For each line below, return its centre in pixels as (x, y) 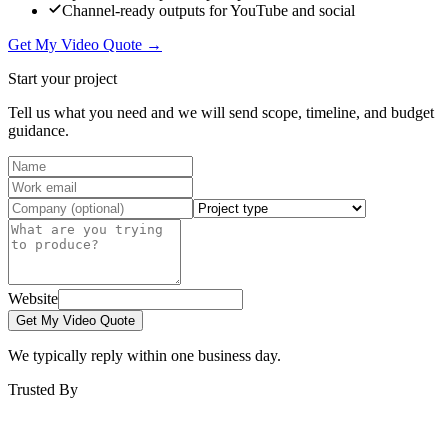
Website (33, 298)
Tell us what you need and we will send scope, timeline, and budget (221, 112)
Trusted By (43, 389)
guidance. (38, 130)
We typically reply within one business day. (144, 355)
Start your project (62, 78)
